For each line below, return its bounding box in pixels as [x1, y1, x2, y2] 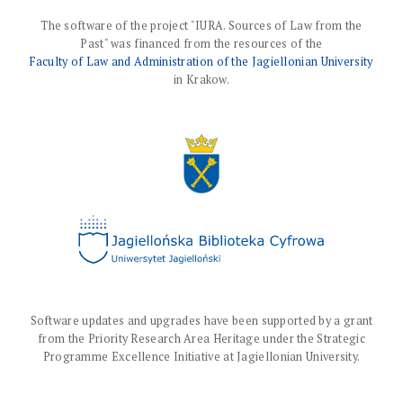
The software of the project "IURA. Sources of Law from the [40, 18, 363, 34]
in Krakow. [174, 72, 229, 88]
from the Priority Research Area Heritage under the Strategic [38, 331, 365, 346]
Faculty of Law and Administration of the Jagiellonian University [30, 54, 373, 70]
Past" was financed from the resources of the [80, 36, 323, 52]
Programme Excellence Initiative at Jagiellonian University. [42, 349, 361, 364]
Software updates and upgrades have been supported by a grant [30, 313, 373, 328]
